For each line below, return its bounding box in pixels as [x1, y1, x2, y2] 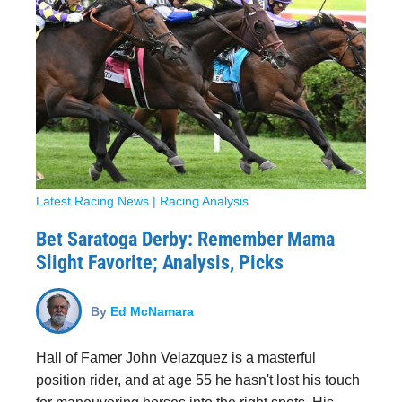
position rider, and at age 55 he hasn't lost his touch [36, 372, 360, 388]
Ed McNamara [110, 303, 194, 318]
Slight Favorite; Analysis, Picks [36, 251, 284, 274]
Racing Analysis [160, 194, 249, 208]
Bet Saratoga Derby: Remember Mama [36, 228, 335, 250]
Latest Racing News [36, 194, 149, 208]
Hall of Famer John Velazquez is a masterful [36, 350, 316, 365]
